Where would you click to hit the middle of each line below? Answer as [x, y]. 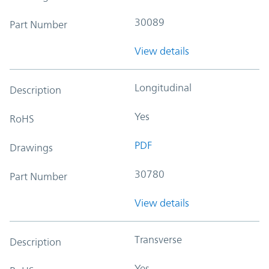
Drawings [31, 147]
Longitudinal [163, 87]
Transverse [158, 239]
